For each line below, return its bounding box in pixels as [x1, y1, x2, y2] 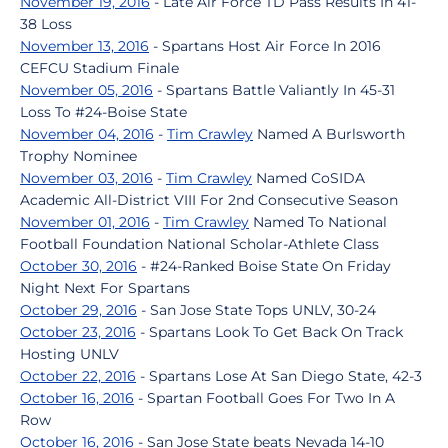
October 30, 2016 [20, 257, 137, 275]
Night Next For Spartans [20, 279, 190, 297]
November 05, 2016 [20, 81, 153, 99]
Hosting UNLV [20, 345, 119, 363]
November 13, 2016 [20, 37, 149, 55]
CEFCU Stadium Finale [20, 59, 179, 77]
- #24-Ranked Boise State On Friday [137, 257, 391, 275]
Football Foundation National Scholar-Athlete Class [20, 235, 379, 253]
